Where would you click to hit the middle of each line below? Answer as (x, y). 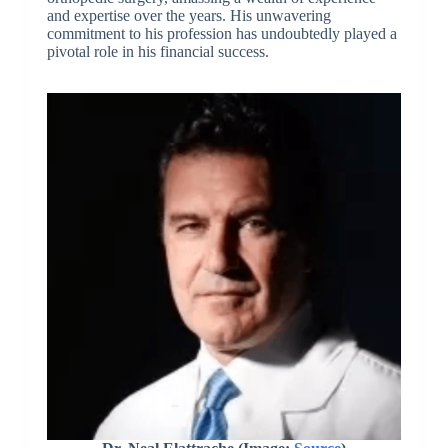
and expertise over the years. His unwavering (188, 16)
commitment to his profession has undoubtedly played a (221, 34)
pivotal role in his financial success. (157, 52)
